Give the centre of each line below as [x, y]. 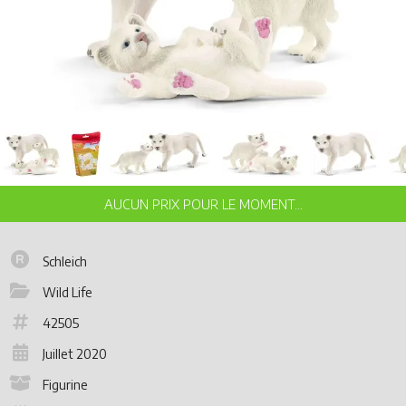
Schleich [65, 261]
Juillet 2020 [75, 353]
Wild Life [68, 292]
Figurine [65, 384]
